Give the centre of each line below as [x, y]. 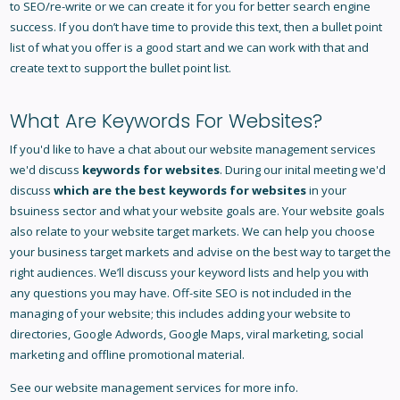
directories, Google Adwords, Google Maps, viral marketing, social [186, 334]
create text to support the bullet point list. [121, 68]
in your [326, 191]
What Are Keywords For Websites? [166, 121]
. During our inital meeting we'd [302, 170]
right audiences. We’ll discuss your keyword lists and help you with [189, 273]
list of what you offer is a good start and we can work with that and [189, 48]
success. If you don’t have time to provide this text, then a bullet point [196, 27]
